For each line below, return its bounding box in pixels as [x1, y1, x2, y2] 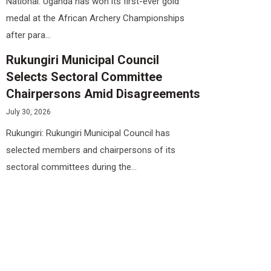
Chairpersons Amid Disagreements [6, 86, 200, 101]
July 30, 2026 [6, 107, 51, 116]
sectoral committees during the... [6, 162, 139, 173]
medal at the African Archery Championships [6, 12, 184, 24]
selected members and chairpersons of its [6, 145, 175, 156]
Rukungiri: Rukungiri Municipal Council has [6, 128, 170, 139]
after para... [6, 29, 53, 41]
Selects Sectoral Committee [6, 69, 162, 84]
